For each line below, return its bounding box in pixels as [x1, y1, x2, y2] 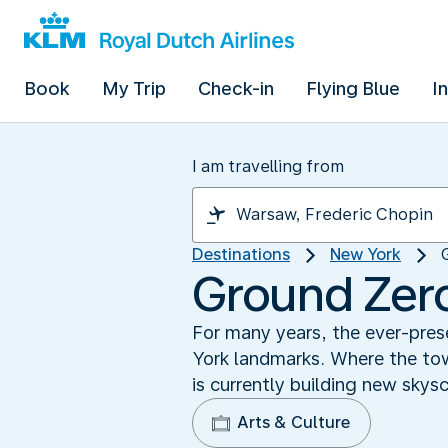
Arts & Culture [237, 412, 350, 432]
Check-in [198, 78, 274, 99]
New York [330, 245, 401, 264]
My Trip [102, 78, 166, 99]
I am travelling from [192, 157, 344, 176]
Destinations [192, 245, 290, 264]
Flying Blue [306, 78, 400, 99]
